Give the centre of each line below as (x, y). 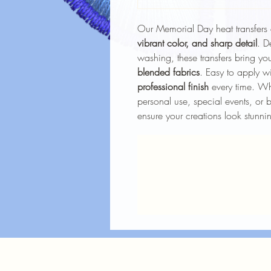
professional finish (173, 87)
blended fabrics (168, 72)
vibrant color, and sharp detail (197, 43)
